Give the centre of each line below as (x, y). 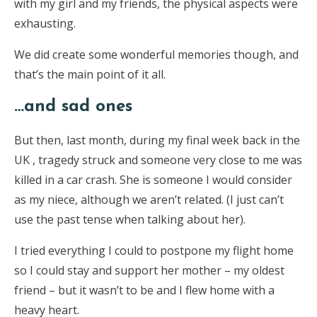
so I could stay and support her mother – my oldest (149, 270)
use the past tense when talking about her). (130, 219)
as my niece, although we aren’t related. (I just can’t (149, 199)
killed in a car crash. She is (84, 179)
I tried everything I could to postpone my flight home (154, 250)
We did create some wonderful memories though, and (156, 54)
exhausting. (45, 23)
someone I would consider (223, 179)
